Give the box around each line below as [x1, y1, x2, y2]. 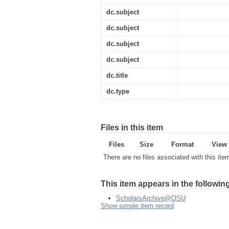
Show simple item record [101, 202, 174, 210]
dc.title [106, 72, 128, 79]
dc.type [106, 87, 129, 95]
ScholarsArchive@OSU [116, 194, 186, 202]
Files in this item [101, 123, 163, 132]
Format [171, 141, 194, 148]
